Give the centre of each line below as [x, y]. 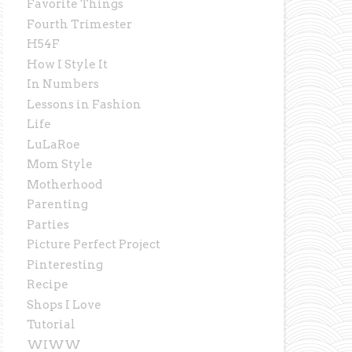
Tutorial [51, 325]
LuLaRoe [54, 144]
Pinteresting [65, 264]
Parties [48, 224]
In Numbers [63, 84]
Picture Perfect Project [94, 245]
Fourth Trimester [80, 24]
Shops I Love [64, 304]
